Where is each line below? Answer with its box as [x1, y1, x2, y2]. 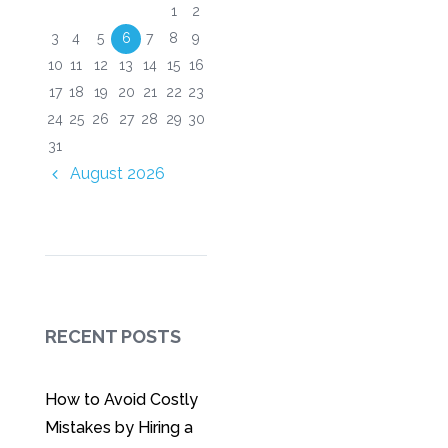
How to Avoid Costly [44, 390, 198, 410]
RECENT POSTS [44, 326, 181, 348]
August [69, 164, 127, 184]
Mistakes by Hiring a [44, 418, 193, 438]
